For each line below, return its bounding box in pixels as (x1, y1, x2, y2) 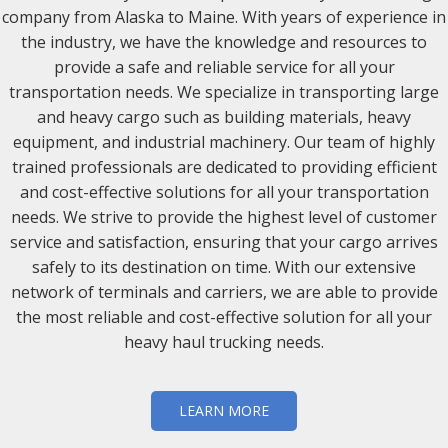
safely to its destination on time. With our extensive (32, 256, 416, 278)
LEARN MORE (179, 401, 269, 420)
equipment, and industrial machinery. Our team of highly (13, 131, 435, 153)
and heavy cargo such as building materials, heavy (37, 106, 411, 128)
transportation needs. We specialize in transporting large (9, 81, 439, 103)
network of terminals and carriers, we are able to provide (10, 281, 438, 303)
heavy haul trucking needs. (124, 331, 324, 353)
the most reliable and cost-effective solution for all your (16, 306, 432, 328)
